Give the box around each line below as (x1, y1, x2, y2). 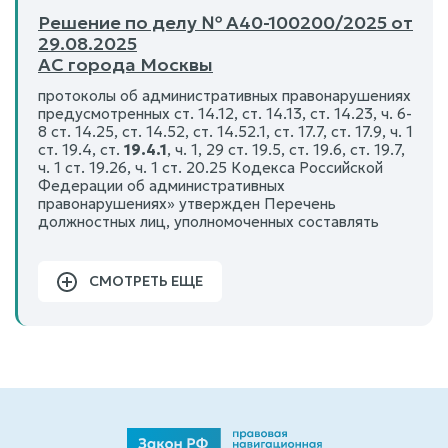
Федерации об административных (38, 175, 285, 195)
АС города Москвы (38, 52, 213, 76)
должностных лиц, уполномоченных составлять (38, 211, 379, 231)
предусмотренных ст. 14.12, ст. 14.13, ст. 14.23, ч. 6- (38, 103, 412, 123)
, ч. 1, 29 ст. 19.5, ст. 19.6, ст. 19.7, (167, 139, 405, 159)
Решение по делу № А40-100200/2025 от (38, 10, 413, 34)
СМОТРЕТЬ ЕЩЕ (89, 271, 203, 290)
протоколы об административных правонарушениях (38, 85, 411, 105)
